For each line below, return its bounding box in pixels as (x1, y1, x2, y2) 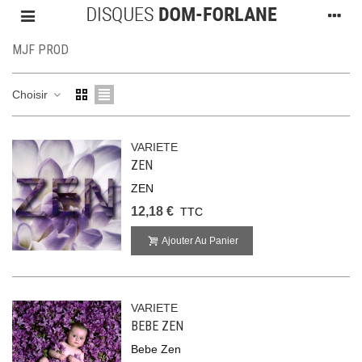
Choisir (12, 87, 51, 101)
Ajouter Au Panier (162, 235, 239, 246)
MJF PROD (12, 42, 69, 57)
